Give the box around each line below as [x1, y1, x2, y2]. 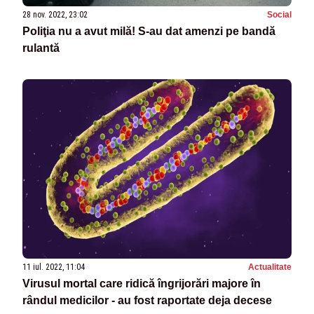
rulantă [22, 41, 60, 54]
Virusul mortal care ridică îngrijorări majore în [22, 277, 261, 289]
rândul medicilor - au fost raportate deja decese [22, 294, 272, 306]
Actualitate [248, 261, 292, 272]
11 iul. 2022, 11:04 [22, 261, 85, 272]
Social [267, 9, 292, 20]
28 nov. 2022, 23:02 [22, 9, 88, 20]
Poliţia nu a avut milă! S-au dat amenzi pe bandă [22, 25, 275, 37]
